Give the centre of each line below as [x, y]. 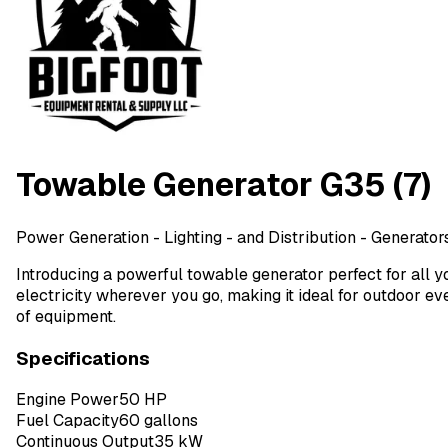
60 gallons [158, 421]
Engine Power [67, 400]
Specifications [83, 358]
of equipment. [66, 316]
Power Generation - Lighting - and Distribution [186, 237]
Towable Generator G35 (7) [223, 185]
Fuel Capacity [67, 421]
